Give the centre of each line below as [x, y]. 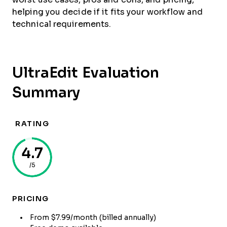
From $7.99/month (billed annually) [93, 217]
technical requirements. [62, 24]
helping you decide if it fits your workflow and [107, 12]
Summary [46, 92]
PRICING [31, 199]
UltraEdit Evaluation [86, 73]
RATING [32, 124]
